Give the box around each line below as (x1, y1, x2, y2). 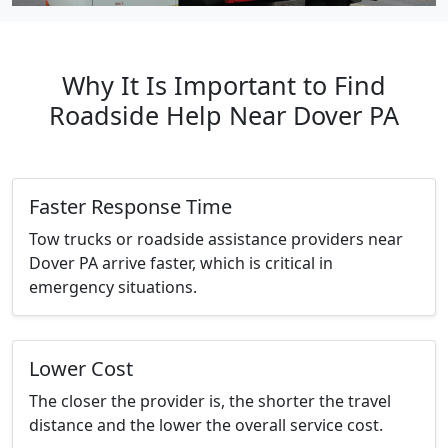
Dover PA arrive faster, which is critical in (29, 252, 333, 275)
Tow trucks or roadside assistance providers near (29, 228, 403, 251)
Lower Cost (29, 355, 133, 383)
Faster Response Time (29, 193, 232, 221)
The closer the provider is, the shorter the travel (29, 390, 391, 413)
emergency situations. (29, 276, 197, 299)
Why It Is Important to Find (62, 68, 386, 103)
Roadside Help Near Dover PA (49, 98, 399, 133)
